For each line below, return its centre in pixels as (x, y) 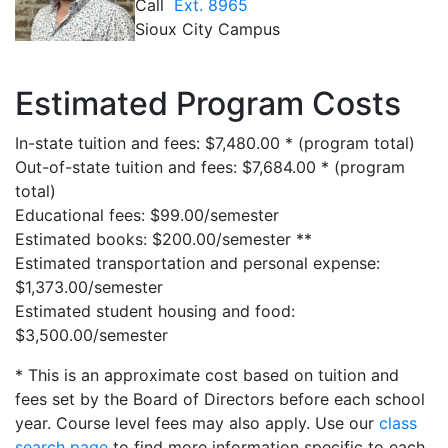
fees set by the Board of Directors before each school (220, 399)
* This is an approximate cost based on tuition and (207, 375)
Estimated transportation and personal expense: (197, 263)
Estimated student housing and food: (155, 311)
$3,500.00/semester (91, 335)
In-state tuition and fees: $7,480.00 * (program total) (215, 143)
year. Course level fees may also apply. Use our (197, 423)
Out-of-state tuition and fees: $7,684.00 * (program (210, 167)
